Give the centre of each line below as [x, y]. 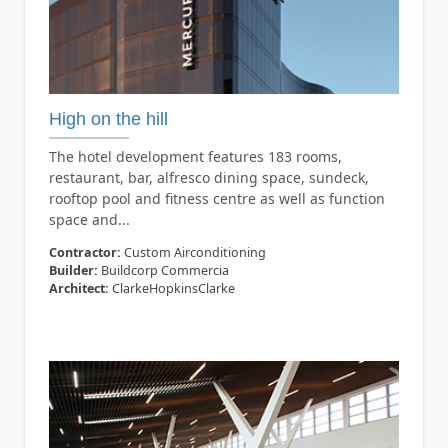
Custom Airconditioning [193, 253]
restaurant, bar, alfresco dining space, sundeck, [208, 178]
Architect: [78, 289]
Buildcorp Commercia [163, 271]
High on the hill [108, 119]
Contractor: [84, 253]
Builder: [73, 271]
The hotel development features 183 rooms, [195, 157]
